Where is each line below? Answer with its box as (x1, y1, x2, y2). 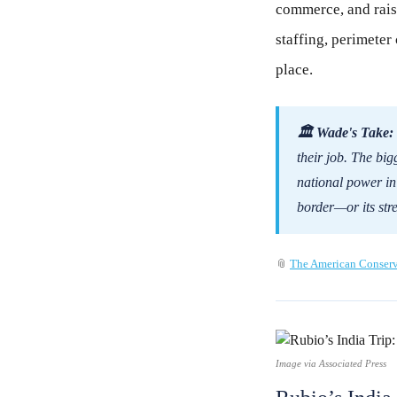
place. (276, 61, 313, 79)
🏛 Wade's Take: (297, 125, 393, 141)
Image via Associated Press (276, 358, 386, 370)
